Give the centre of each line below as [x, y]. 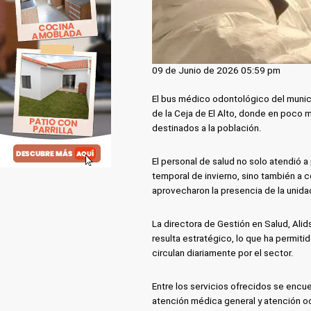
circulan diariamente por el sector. [222, 253]
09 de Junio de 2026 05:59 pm [216, 71]
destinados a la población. [207, 128]
